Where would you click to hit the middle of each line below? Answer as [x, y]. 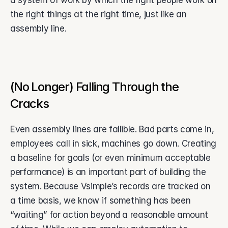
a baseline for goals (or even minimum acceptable [110, 158]
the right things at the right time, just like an [98, 14]
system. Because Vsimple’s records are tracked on [110, 186]
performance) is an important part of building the [108, 172]
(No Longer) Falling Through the [94, 87]
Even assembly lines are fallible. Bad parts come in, [112, 129]
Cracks [31, 104]
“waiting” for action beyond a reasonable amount [109, 215]
